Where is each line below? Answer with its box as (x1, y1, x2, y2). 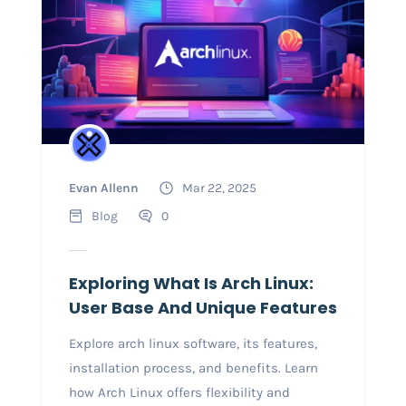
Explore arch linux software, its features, (68, 334, 317, 352)
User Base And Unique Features (68, 295, 337, 319)
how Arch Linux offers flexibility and (68, 383, 290, 401)
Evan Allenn (68, 179, 139, 196)
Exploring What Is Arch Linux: (68, 271, 314, 295)
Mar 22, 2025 (181, 179, 256, 196)
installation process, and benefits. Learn (68, 359, 318, 376)
